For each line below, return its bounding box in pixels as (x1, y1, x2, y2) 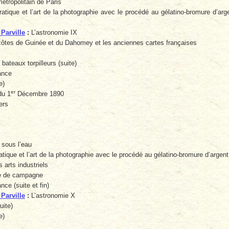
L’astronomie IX (29, 29, 77, 37)
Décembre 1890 (15, 90, 64, 98)
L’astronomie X (29, 192, 75, 200)
